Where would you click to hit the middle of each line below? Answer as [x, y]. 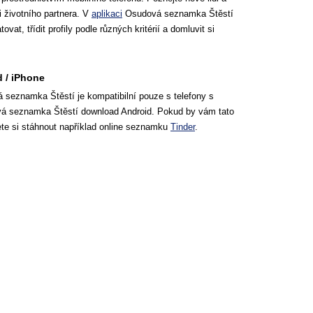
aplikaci [107, 14]
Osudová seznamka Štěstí [178, 14]
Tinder [183, 127]
